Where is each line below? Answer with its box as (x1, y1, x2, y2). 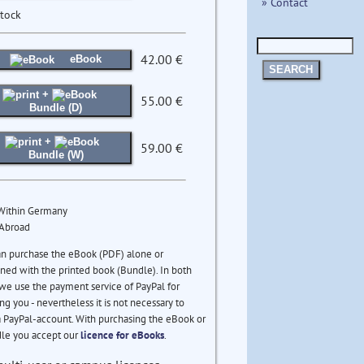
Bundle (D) (29, 101, 83, 114)
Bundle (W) (28, 148, 84, 161)
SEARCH (269, 63, 314, 76)
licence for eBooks (80, 327, 164, 342)
